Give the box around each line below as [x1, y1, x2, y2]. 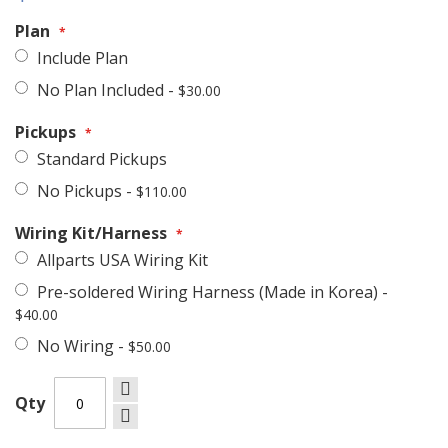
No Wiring [37, 335, 118, 358]
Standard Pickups [37, 148, 167, 171]
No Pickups [37, 180, 126, 203]
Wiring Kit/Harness [15, 222, 167, 245]
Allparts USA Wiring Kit [37, 249, 208, 272]
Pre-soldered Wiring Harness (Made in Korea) [37, 281, 382, 304]
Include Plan [37, 47, 128, 70]
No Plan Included [37, 79, 168, 102]
